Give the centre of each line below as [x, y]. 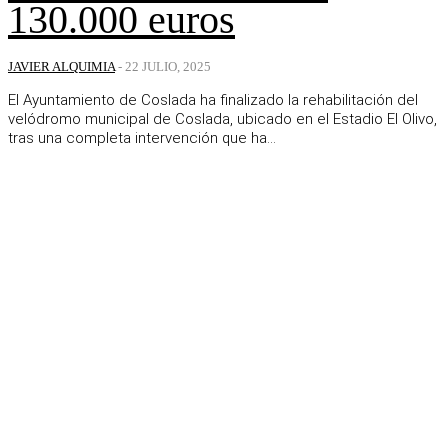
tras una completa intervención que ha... [142, 138]
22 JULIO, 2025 [168, 67]
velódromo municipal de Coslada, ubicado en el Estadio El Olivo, [222, 119]
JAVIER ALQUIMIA [61, 67]
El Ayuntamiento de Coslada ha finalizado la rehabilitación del [213, 100]
